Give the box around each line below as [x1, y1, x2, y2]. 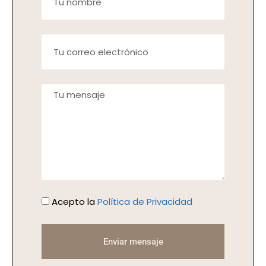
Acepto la [52, 195, 97, 208]
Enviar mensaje [103, 236, 163, 247]
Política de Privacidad [97, 195, 192, 208]
